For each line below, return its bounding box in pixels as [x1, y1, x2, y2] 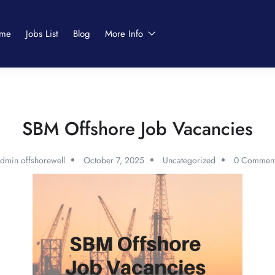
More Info [105, 27, 147, 41]
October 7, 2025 [83, 154, 144, 166]
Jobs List [26, 27, 59, 41]
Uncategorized [162, 154, 215, 166]
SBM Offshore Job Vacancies [22, 115, 253, 142]
